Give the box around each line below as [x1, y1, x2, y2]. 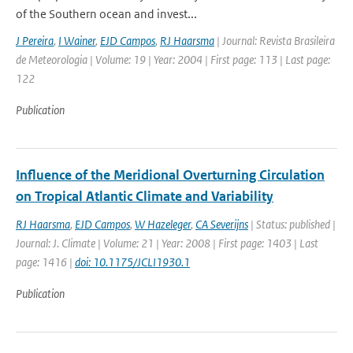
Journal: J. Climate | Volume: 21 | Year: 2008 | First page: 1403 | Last [16, 236, 318, 251]
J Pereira [16, 33, 54, 48]
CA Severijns [195, 217, 248, 232]
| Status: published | [248, 217, 336, 232]
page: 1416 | [16, 255, 75, 269]
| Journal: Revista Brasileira [214, 33, 335, 48]
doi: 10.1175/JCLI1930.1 [75, 255, 190, 269]
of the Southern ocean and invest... [16, 6, 197, 21]
